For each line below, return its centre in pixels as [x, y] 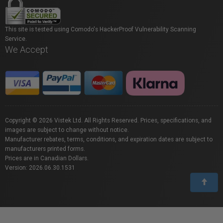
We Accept [27, 50]
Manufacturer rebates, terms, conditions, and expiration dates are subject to [109, 139]
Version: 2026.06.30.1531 [40, 168]
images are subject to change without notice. [67, 130]
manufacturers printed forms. [45, 149]
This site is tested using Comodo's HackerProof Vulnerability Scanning [101, 29]
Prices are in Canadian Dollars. [47, 158]
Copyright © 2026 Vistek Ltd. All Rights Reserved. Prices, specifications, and [108, 120]
